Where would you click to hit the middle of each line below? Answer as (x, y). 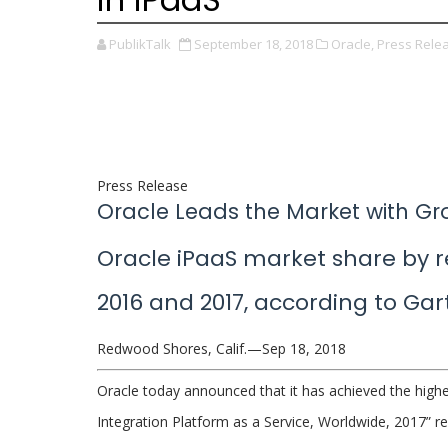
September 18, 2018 (253, 44)
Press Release (142, 185)
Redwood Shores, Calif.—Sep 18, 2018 (221, 349)
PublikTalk (140, 44)
